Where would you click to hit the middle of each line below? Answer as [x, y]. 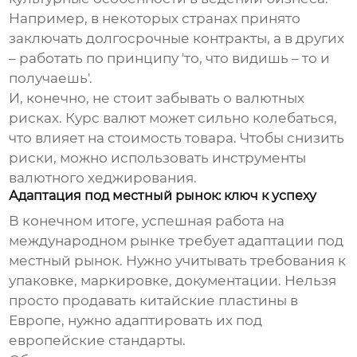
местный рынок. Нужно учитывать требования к [178, 261]
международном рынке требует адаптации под [177, 241]
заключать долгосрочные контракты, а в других [177, 39]
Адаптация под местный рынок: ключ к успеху [163, 196]
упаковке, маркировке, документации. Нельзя [173, 281]
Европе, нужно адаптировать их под [136, 321]
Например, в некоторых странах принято [155, 19]
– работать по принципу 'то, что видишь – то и [170, 59]
